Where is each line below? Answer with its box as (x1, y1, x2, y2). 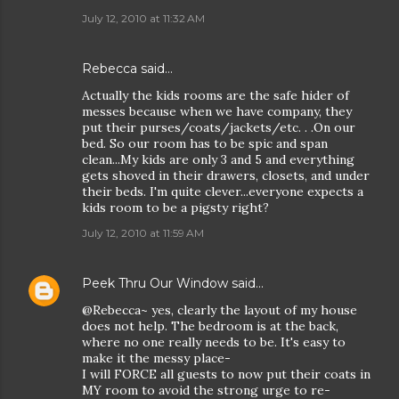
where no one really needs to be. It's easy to (82, 334, 346, 350)
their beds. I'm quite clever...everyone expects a (82, 183, 363, 199)
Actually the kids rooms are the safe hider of (82, 87, 349, 103)
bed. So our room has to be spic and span (82, 135, 328, 151)
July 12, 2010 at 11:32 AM (82, 12, 205, 25)
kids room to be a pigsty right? (82, 199, 269, 216)
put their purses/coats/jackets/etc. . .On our (82, 119, 355, 135)
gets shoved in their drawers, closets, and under (82, 167, 370, 183)
